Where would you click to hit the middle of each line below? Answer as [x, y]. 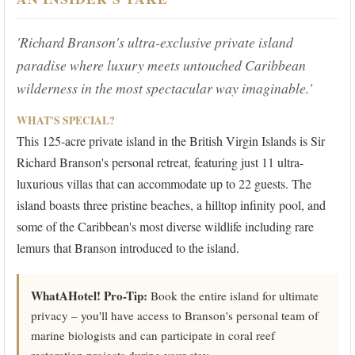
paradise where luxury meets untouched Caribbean [161, 65]
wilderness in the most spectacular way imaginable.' [164, 88]
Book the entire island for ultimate [233, 296]
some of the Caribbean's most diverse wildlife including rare [165, 227]
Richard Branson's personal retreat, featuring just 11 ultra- [160, 162]
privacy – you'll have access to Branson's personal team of [175, 316]
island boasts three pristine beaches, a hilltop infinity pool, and [171, 205]
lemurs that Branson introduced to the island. [128, 248]
